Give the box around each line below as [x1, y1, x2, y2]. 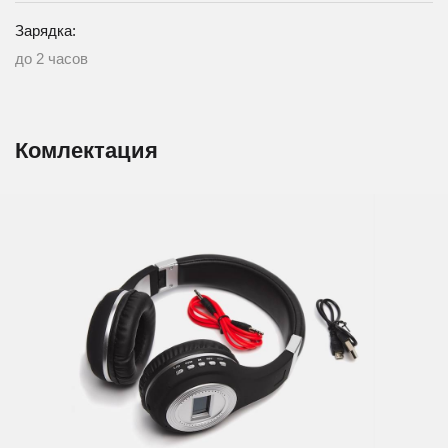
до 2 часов [15, 49, 88, 67]
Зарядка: [15, 21, 76, 39]
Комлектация [15, 137, 158, 163]
